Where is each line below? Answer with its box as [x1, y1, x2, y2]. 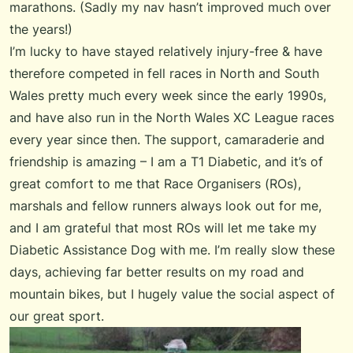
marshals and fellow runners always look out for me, [9, 198, 321, 214]
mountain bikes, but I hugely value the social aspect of [9, 286, 335, 303]
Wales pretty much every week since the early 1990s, [9, 87, 326, 104]
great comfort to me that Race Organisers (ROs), [9, 176, 301, 192]
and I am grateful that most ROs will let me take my [9, 220, 317, 236]
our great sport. [9, 308, 104, 325]
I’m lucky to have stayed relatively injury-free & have [9, 43, 322, 60]
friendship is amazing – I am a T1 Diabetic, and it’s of [9, 154, 323, 170]
